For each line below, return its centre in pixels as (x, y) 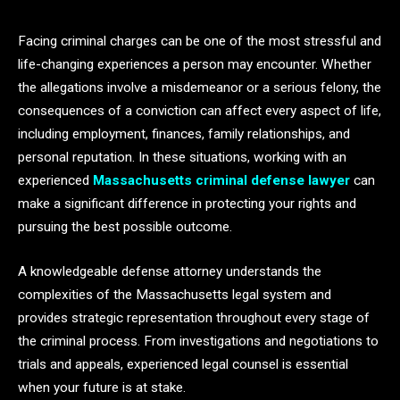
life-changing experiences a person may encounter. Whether (195, 64)
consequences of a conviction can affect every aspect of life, (200, 111)
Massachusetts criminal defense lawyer (221, 180)
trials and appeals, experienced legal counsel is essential (183, 364)
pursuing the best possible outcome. (125, 227)
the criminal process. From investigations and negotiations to (198, 341)
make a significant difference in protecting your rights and (187, 204)
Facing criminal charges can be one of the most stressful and (200, 41)
